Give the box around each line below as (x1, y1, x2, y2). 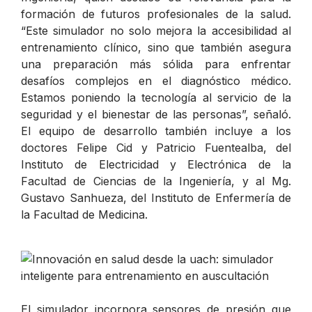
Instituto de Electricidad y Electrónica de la (21, 157, 291, 171)
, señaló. (245, 107, 291, 121)
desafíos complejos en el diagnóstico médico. (21, 73, 291, 88)
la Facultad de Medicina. (21, 207, 148, 221)
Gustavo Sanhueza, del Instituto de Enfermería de (21, 190, 291, 205)
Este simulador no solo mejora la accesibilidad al (26, 23, 291, 38)
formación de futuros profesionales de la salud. (21, 6, 291, 21)
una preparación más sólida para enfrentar (21, 56, 291, 71)
